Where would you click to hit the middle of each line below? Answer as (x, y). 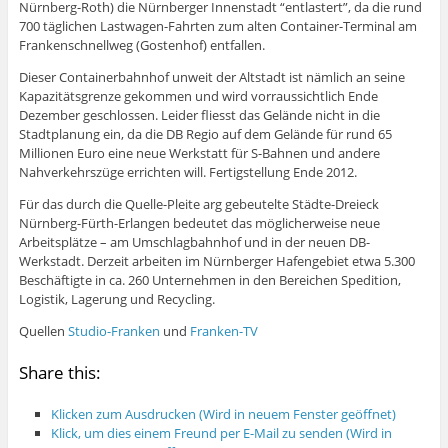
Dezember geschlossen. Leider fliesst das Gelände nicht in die (199, 114)
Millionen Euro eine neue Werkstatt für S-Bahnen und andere (199, 152)
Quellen (43, 330)
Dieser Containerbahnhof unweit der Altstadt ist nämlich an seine (211, 76)
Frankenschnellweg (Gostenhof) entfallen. (141, 44)
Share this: (59, 372)
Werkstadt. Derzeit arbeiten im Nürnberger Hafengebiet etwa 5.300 (216, 260)
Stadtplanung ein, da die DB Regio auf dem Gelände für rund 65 (205, 133)
